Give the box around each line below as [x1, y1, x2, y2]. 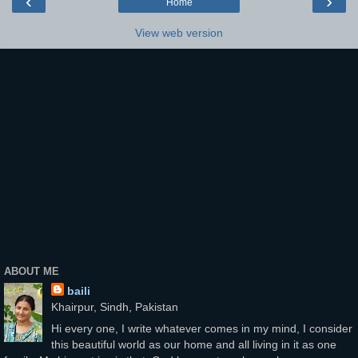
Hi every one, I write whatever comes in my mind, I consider [50, 322, 352, 336]
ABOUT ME [4, 265, 59, 278]
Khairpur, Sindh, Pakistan [50, 300, 178, 313]
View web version [135, 26, 223, 39]
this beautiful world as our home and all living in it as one [50, 338, 336, 352]
